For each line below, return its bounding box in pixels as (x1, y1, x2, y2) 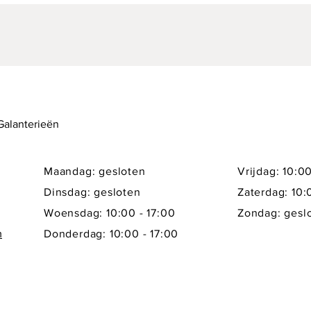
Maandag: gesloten (44, 165, 146, 177)
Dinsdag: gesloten (44, 186, 141, 198)
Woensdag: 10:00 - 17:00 (44, 207, 176, 219)
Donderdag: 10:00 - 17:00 (44, 228, 179, 239)
